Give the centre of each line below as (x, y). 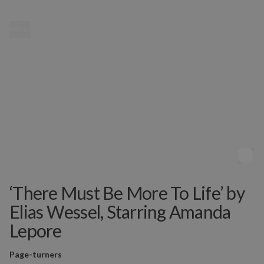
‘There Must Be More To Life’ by (127, 193)
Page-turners (36, 254)
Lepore (36, 230)
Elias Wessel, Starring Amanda (120, 212)
